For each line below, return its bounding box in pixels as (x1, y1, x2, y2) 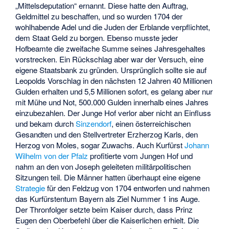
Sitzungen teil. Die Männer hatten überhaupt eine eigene (15, 171, 201, 182)
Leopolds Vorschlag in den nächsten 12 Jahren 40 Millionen (15, 75, 213, 86)
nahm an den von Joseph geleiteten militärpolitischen (15, 161, 191, 172)
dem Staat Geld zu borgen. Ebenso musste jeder (15, 32, 178, 43)
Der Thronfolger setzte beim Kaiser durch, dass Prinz (15, 203, 193, 215)
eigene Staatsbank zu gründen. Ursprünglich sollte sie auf (15, 64, 207, 75)
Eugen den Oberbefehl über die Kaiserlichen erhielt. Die (15, 214, 199, 225)
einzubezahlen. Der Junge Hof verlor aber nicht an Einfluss (15, 107, 212, 118)
